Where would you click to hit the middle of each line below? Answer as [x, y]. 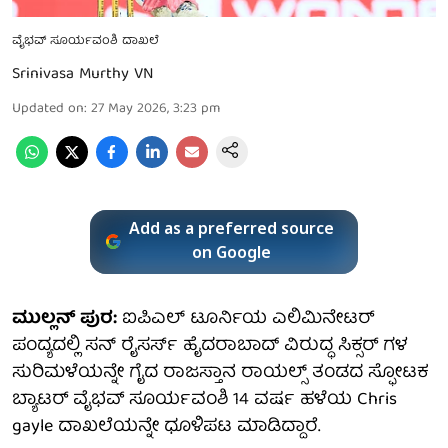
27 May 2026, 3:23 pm [155, 108]
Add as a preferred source [232, 229]
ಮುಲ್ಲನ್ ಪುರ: [64, 319]
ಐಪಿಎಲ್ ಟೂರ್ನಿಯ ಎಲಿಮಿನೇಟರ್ [245, 319]
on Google [232, 253]
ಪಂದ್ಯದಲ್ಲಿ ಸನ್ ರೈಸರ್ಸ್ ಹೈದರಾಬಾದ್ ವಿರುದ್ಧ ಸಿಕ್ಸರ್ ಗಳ [209, 346]
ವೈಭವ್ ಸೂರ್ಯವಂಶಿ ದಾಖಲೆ [85, 41]
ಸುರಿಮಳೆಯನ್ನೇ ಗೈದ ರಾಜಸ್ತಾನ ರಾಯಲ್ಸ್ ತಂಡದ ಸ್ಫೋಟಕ [220, 373]
